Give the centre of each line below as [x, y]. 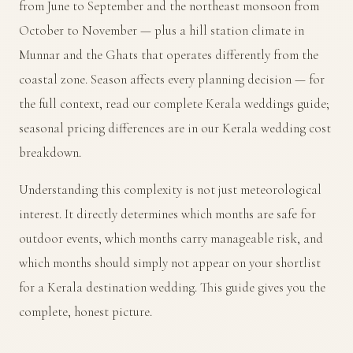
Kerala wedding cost [277, 128]
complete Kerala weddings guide [240, 103]
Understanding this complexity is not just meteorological [170, 189]
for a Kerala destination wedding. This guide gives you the [172, 287]
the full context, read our [86, 103]
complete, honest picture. [85, 311]
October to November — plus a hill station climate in [162, 30]
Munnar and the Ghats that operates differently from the [169, 54]
